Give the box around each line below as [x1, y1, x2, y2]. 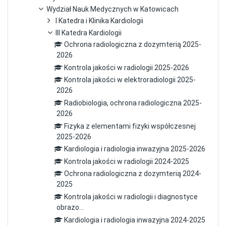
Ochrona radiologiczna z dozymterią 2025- [64, 40, 201, 49]
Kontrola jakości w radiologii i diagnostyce [64, 193, 198, 201]
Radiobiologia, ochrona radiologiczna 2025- [64, 98, 202, 107]
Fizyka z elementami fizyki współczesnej [64, 122, 196, 130]
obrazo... [56, 203, 84, 212]
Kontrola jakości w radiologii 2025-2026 [64, 63, 189, 72]
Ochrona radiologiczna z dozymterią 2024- [64, 169, 201, 178]
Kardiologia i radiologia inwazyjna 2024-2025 [64, 215, 205, 224]
